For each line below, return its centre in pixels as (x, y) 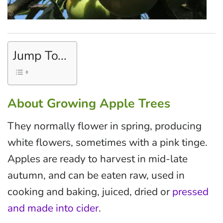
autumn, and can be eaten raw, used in (96, 175)
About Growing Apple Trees (89, 104)
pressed (190, 191)
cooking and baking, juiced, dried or (90, 191)
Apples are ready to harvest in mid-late (98, 159)
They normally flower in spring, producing (105, 126)
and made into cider (53, 208)
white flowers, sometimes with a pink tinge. (108, 142)
